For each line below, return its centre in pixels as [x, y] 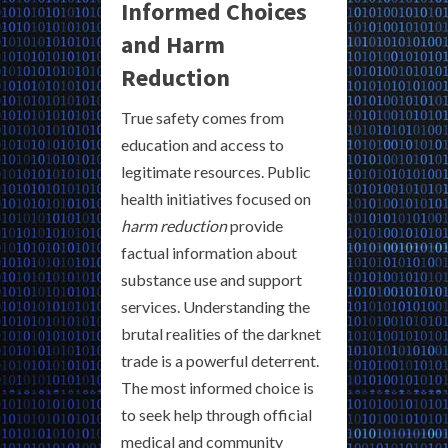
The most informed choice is [217, 388]
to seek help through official [216, 415]
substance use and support [211, 280]
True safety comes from [202, 118]
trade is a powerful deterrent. [220, 361]
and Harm [173, 45]
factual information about [209, 253]
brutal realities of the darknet [221, 334]
